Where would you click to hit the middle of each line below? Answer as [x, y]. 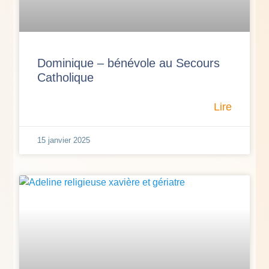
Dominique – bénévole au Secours [129, 63]
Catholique [66, 77]
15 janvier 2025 [64, 140]
